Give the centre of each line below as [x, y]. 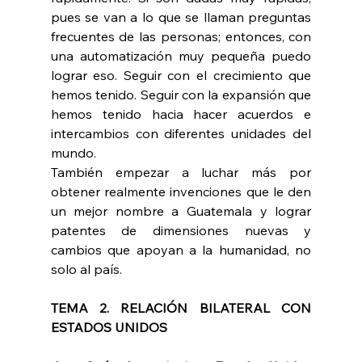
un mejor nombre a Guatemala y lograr [181, 211]
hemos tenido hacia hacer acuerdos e [181, 114]
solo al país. [86, 269]
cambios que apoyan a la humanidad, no [181, 250]
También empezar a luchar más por [181, 173]
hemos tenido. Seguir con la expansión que [181, 95]
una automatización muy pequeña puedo [181, 56]
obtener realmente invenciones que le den [181, 192]
